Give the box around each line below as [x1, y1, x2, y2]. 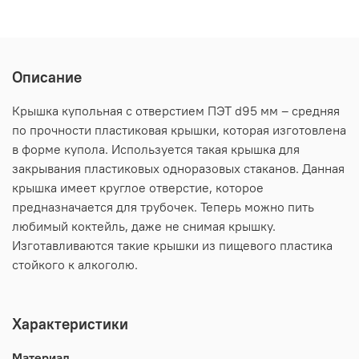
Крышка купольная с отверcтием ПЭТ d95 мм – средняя [12, 103, 340, 119]
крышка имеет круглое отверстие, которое [12, 179, 264, 196]
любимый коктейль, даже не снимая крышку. [12, 218, 276, 235]
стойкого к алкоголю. [12, 256, 138, 273]
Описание [12, 67, 82, 87]
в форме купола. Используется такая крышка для [12, 141, 300, 158]
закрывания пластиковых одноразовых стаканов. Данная [12, 160, 345, 177]
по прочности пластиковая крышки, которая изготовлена [12, 122, 346, 139]
